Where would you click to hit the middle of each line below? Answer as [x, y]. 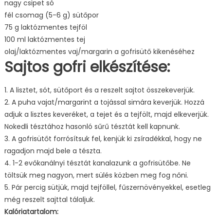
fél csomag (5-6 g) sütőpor [51, 15]
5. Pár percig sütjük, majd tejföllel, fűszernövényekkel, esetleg [107, 187]
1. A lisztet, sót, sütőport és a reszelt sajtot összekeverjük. [99, 90]
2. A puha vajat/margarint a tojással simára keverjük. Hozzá [104, 102]
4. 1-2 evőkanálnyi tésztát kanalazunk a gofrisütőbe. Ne [97, 163]
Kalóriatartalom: [31, 211]
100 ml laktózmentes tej [45, 39]
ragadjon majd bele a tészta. [53, 151]
